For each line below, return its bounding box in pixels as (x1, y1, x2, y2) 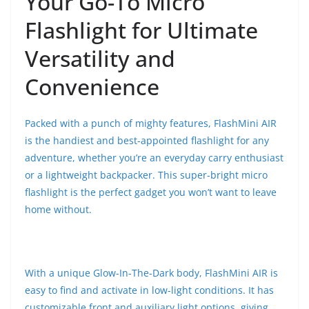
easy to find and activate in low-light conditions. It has (25, 283, 274, 297)
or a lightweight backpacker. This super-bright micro (25, 168, 268, 182)
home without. (25, 203, 92, 217)
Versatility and (25, 43, 175, 74)
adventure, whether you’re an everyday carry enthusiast (25, 151, 283, 165)
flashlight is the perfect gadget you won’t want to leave (25, 186, 277, 199)
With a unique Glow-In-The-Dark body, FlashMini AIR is (25, 266, 278, 280)
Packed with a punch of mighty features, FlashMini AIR (25, 117, 277, 130)
